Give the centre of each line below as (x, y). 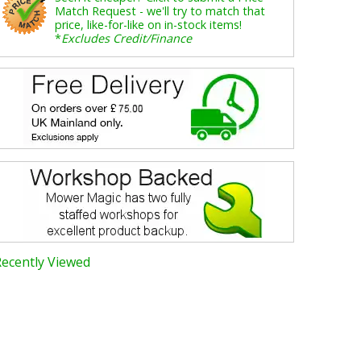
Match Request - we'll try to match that (160, 11)
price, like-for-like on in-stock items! (149, 25)
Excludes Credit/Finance (127, 39)
